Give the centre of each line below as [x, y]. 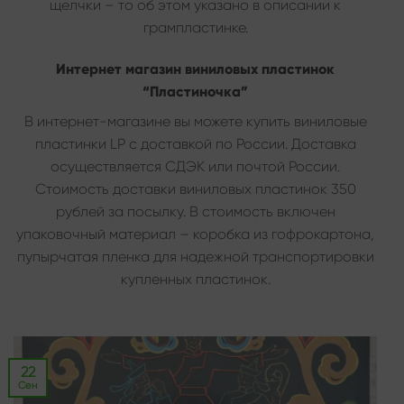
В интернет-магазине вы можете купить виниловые [195, 121]
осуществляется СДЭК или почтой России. [195, 166]
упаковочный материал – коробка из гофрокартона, [195, 234]
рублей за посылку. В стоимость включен [195, 211]
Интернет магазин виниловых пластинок [195, 69]
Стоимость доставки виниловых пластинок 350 [195, 188]
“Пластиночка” [195, 91]
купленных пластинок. [195, 279]
